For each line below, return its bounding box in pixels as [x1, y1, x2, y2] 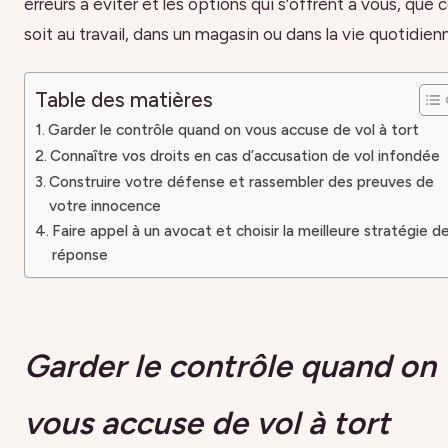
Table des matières [35, 86, 213, 112]
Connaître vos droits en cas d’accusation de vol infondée [50, 145, 441, 165]
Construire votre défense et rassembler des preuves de [49, 171, 435, 191]
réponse [52, 244, 109, 264]
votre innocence [49, 195, 162, 215]
